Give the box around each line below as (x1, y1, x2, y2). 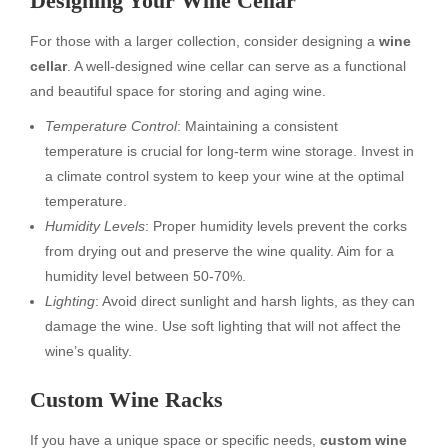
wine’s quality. (45, 343, 132, 360)
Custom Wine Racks (30, 386, 223, 412)
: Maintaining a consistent (177, 118, 338, 135)
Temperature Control (45, 118, 177, 135)
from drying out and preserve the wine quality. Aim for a (45, 243, 394, 260)
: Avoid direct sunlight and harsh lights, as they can (95, 293, 415, 310)
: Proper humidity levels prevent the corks (145, 218, 407, 235)
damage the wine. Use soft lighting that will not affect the (45, 318, 401, 335)
